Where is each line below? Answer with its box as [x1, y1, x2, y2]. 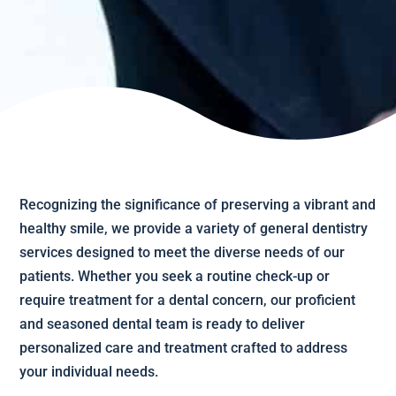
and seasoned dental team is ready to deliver [19, 315, 306, 332]
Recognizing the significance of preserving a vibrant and [19, 195, 377, 213]
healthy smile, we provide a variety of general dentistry [19, 219, 369, 237]
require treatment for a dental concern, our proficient [19, 291, 356, 308]
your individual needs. [19, 362, 159, 380]
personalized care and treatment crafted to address [19, 339, 348, 356]
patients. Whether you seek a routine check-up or [19, 267, 331, 285]
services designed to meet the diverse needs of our [19, 243, 346, 261]
